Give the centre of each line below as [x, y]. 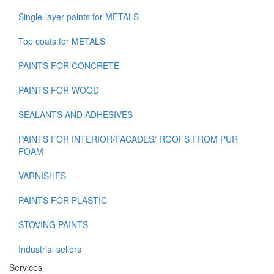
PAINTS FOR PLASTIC [63, 200]
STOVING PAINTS [53, 225]
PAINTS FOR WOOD [59, 90]
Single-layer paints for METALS [79, 17]
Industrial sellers [50, 249]
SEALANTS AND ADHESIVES [76, 115]
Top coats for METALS [62, 41]
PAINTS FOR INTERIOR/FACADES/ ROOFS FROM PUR [128, 139]
